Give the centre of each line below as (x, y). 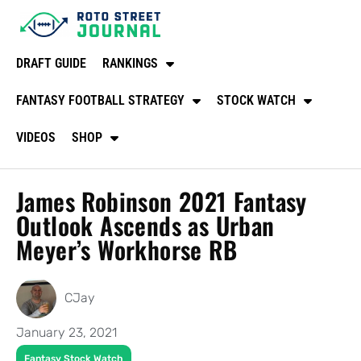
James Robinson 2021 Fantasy (162, 201)
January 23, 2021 (66, 332)
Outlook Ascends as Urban (145, 225)
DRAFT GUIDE (51, 63)
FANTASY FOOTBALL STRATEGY (100, 100)
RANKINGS (130, 63)
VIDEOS (36, 137)
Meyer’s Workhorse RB (127, 249)
